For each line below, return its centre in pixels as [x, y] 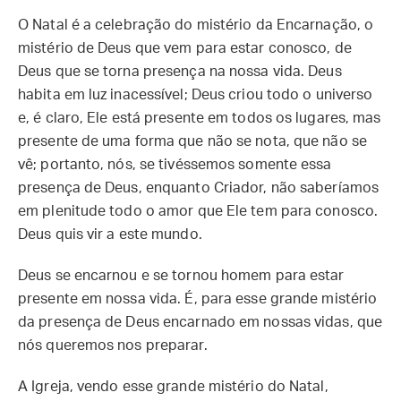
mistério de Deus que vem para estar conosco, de [185, 48]
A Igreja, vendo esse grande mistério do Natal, [173, 387]
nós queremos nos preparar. [113, 346]
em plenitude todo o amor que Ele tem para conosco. [198, 211]
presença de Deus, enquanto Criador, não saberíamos [199, 188]
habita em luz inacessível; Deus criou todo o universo [196, 95]
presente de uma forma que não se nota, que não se [192, 141]
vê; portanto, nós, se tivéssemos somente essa [175, 165]
